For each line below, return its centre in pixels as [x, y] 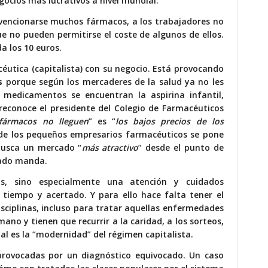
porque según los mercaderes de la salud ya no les [113, 82]
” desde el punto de [181, 148]
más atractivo [110, 148]
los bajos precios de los [170, 121]
